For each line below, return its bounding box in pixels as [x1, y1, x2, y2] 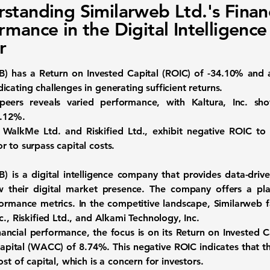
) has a [4, 67, 39, 79]
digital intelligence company [31, 169, 158, 180]
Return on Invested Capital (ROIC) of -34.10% [39, 67, 244, 79]
